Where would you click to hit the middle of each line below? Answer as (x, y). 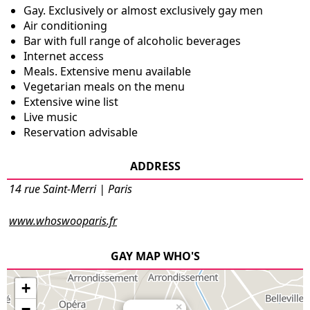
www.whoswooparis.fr (63, 221)
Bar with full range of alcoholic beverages (132, 41)
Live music (51, 117)
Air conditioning (65, 26)
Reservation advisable (81, 133)
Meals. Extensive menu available (107, 72)
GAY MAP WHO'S (155, 256)
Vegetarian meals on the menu (104, 87)
